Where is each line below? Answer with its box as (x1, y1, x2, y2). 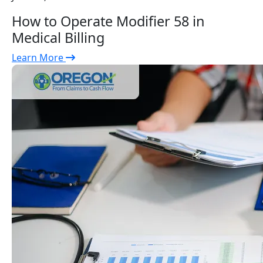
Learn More (12, 51, 66, 65)
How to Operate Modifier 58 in (12, 12, 205, 31)
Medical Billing (12, 28, 104, 48)
